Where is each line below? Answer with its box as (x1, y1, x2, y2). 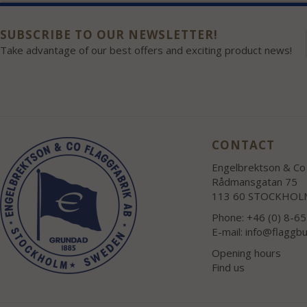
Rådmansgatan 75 (212, 175, 298, 189)
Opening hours (212, 246, 282, 260)
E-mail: (212, 225, 246, 239)
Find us (212, 260, 245, 275)
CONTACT (212, 137, 275, 153)
